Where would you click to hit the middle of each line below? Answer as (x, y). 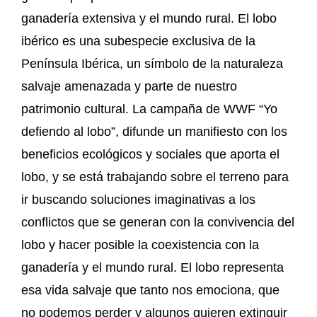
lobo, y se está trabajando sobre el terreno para (155, 177)
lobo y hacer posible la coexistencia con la (140, 245)
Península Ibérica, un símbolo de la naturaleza (152, 64)
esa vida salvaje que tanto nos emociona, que (150, 290)
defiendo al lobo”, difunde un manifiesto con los (154, 132)
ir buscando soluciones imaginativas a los (138, 200)
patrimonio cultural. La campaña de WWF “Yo (149, 109)
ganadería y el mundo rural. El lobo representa (152, 268)
